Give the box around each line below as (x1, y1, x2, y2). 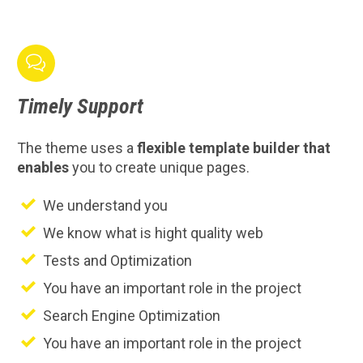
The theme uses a (17, 139, 134, 156)
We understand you (43, 196, 169, 214)
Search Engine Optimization (43, 306, 221, 324)
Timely (17, 94, 77, 119)
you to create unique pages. (69, 158, 250, 176)
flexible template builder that (134, 139, 331, 156)
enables (17, 158, 69, 176)
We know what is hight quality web (43, 224, 264, 241)
